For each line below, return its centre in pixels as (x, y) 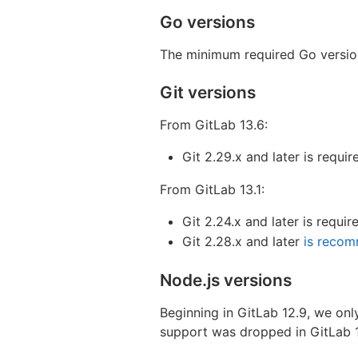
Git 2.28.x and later (243, 241)
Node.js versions (226, 280)
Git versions (208, 92)
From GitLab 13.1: (212, 189)
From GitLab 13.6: (214, 124)
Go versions (207, 22)
